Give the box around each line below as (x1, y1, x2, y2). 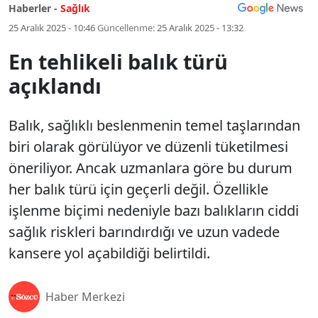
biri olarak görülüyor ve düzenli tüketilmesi (9, 137, 288, 156)
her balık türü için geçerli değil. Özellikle (9, 180, 268, 199)
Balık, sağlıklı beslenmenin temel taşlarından (9, 116, 300, 135)
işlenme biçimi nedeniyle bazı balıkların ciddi (9, 201, 299, 220)
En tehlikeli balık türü (9, 48, 228, 75)
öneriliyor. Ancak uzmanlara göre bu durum (9, 158, 292, 177)
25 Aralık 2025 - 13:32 (157, 21, 243, 34)
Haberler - (9, 1, 57, 15)
